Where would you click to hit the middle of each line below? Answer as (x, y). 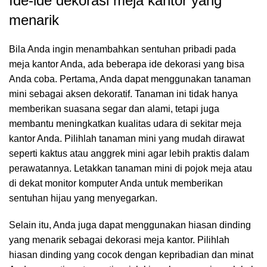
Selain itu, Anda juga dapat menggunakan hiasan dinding (130, 225)
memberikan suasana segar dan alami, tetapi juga (114, 109)
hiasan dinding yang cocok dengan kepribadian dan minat (131, 255)
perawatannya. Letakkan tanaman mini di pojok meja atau (131, 168)
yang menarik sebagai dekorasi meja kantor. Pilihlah (119, 240)
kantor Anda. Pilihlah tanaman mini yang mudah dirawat (127, 139)
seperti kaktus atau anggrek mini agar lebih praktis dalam (129, 153)
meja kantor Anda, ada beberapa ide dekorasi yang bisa (127, 64)
